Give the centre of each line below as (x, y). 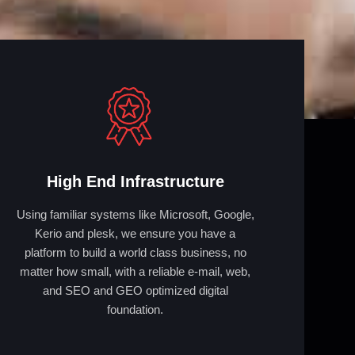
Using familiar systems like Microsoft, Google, (135, 214)
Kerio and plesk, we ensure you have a (136, 233)
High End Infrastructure (135, 181)
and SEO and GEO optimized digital (135, 290)
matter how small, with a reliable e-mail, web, (136, 271)
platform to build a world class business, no (135, 252)
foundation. (136, 309)
